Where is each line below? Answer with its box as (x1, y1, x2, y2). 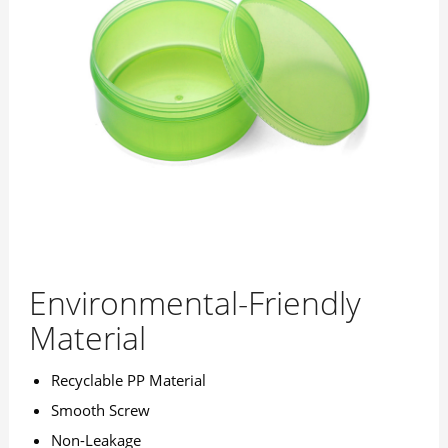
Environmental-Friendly (28, 281, 361, 325)
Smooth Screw (50, 400, 150, 421)
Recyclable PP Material (50, 370, 206, 391)
